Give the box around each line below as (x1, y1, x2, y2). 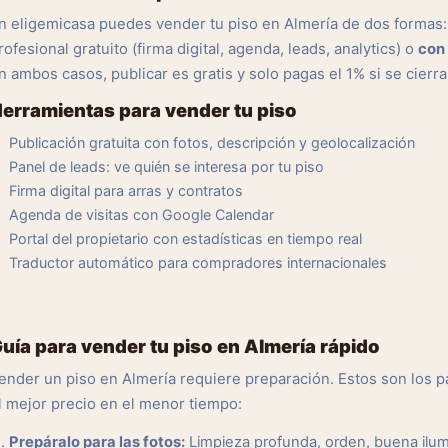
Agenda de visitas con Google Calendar (9, 206, 274, 223)
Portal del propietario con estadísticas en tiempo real (9, 230, 362, 247)
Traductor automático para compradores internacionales (9, 254, 387, 271)
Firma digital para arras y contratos (9, 182, 243, 199)
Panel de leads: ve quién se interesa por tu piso (9, 158, 324, 175)
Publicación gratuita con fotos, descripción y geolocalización (9, 134, 415, 151)
